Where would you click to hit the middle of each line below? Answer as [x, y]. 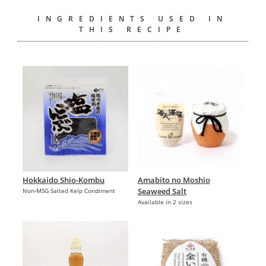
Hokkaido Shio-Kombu [64, 180]
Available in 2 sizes [165, 202]
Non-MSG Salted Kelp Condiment [69, 190]
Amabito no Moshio [174, 180]
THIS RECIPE [133, 29]
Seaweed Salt [162, 191]
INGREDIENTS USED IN [133, 18]
